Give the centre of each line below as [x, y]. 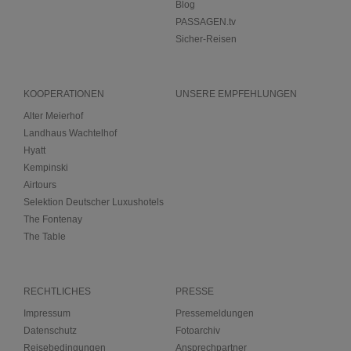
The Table [45, 236]
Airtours [40, 185]
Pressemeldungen [215, 313]
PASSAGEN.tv [206, 22]
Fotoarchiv [198, 330]
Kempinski [46, 167]
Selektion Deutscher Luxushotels [94, 202]
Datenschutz [50, 330]
